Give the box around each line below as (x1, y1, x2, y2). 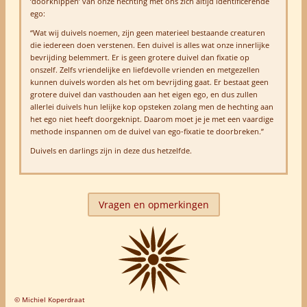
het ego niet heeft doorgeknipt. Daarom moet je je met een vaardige (29, 113, 273, 124)
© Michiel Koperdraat (14, 294, 85, 304)
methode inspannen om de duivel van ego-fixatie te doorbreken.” (29, 125, 264, 136)
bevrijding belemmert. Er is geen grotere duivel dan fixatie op (29, 51, 249, 62)
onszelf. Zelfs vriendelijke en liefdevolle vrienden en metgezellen (29, 64, 260, 75)
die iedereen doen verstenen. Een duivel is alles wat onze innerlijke (29, 39, 269, 50)
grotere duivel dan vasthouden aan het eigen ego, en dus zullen (29, 88, 258, 99)
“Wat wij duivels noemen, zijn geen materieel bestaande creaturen (29, 27, 265, 38)
